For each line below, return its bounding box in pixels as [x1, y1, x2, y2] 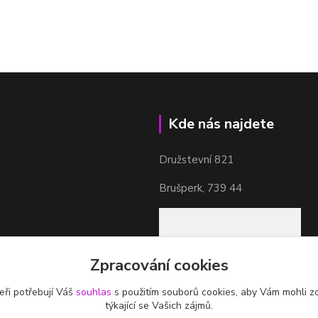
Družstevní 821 [159, 153, 234, 167]
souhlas [75, 285, 111, 299]
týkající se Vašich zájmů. [105, 299, 213, 312]
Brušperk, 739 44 [159, 181, 242, 195]
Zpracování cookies [89, 254, 229, 276]
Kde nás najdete [168, 114, 274, 133]
